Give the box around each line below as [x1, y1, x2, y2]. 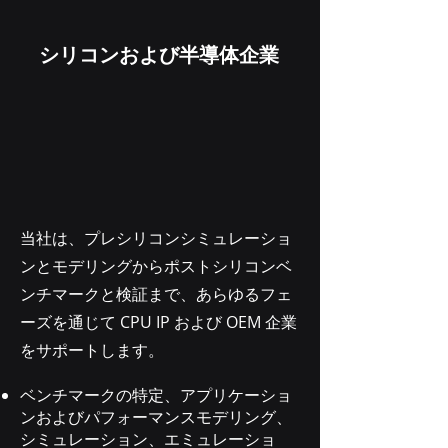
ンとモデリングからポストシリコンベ [20, 255, 292, 277]
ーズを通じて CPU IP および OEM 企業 [20, 311, 297, 333]
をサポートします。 [20, 339, 164, 361]
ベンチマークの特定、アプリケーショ [20, 384, 292, 406]
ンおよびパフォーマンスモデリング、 [20, 406, 292, 428]
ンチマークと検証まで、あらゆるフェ [20, 283, 292, 305]
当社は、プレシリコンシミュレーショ [20, 227, 292, 249]
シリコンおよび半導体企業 [39, 41, 279, 69]
